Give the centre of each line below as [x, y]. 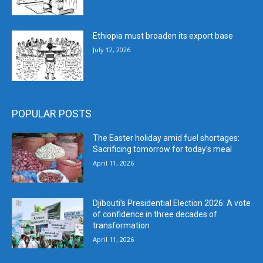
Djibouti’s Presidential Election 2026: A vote [172, 203]
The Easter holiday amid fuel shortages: [166, 138]
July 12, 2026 [112, 50]
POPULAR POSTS [52, 113]
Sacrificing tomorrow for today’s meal [163, 149]
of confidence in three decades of [155, 215]
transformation [122, 226]
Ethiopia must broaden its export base [163, 36]
